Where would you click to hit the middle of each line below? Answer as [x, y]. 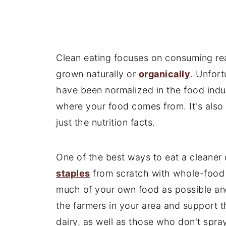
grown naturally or [97, 74]
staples [73, 173]
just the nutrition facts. [106, 122]
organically [164, 74]
